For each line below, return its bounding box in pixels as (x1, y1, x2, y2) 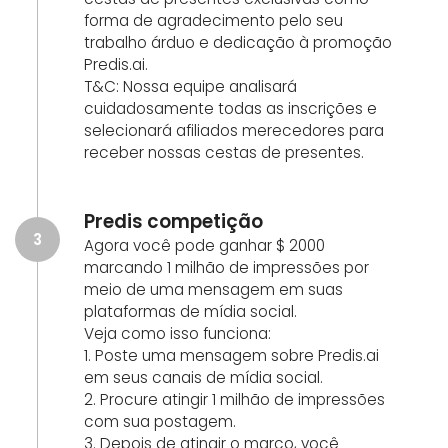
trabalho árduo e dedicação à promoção (84, 32, 392, 53)
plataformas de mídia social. (84, 301, 297, 322)
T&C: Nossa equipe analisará (84, 76, 297, 97)
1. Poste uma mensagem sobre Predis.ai (84, 345, 379, 366)
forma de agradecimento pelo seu (84, 10, 343, 31)
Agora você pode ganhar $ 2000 (84, 235, 325, 256)
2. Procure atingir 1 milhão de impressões (84, 389, 385, 410)
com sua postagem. (84, 411, 236, 432)
